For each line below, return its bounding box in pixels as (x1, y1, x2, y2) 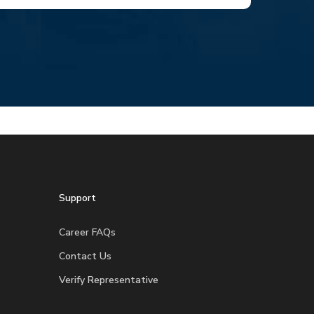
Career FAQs (59, 226, 116, 240)
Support (59, 191, 97, 205)
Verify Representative (59, 273, 159, 287)
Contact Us (59, 250, 112, 264)
